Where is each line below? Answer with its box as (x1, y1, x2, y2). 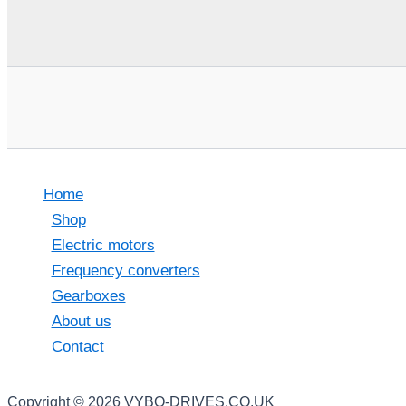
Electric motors (51, 237, 155, 254)
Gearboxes (51, 287, 126, 304)
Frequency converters (51, 262, 200, 279)
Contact (51, 338, 104, 355)
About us (51, 313, 111, 330)
